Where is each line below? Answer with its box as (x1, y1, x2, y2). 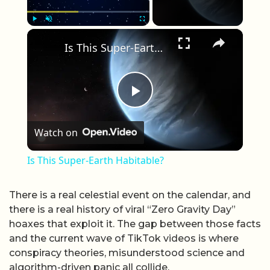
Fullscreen (142, 29, 164, 35)
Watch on (34, 125, 78, 139)
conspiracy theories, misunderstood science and (9, 246, 245, 259)
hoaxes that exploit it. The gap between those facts (9, 218, 261, 230)
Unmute (48, 29, 65, 35)
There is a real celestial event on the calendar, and (9, 189, 251, 201)
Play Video (134, 98, 222, 118)
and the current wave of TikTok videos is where (9, 232, 239, 244)
